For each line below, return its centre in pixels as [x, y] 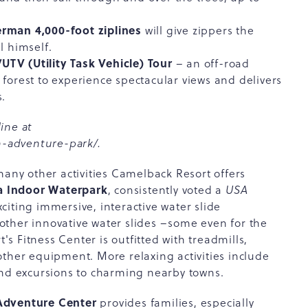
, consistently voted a [167, 190]
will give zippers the [199, 30]
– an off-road [211, 63]
